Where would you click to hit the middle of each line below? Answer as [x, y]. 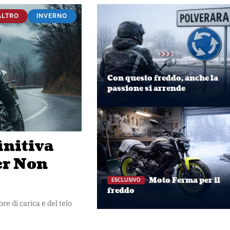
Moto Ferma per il [184, 180]
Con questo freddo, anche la [162, 78]
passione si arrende [146, 88]
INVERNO [52, 16]
